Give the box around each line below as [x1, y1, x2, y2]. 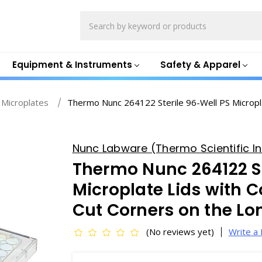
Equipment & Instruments [12, 58, 132, 71]
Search [80, 11, 109, 23]
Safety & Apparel [160, 58, 240, 71]
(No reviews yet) [146, 226, 214, 237]
